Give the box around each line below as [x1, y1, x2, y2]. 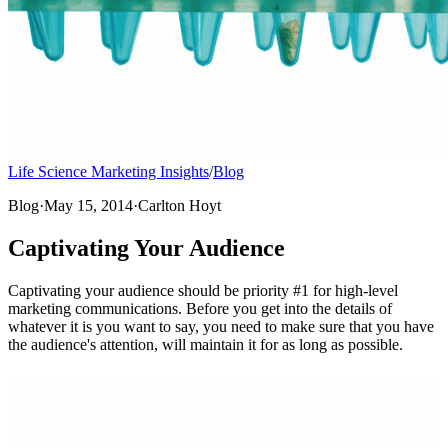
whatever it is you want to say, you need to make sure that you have [8, 317, 434, 335]
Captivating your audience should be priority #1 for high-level [8, 281, 398, 299]
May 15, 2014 [44, 197, 133, 214]
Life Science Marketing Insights [8, 163, 209, 180]
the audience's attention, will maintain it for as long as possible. [8, 335, 403, 353]
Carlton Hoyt [138, 197, 221, 214]
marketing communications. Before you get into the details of [8, 299, 392, 317]
